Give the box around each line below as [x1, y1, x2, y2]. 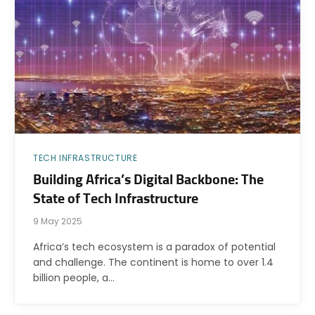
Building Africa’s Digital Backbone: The [33, 173, 264, 188]
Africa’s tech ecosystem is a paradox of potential [33, 240, 276, 255]
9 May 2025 [33, 215, 82, 228]
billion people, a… [33, 271, 115, 285]
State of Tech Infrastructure [33, 192, 198, 207]
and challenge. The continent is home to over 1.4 [33, 255, 274, 270]
